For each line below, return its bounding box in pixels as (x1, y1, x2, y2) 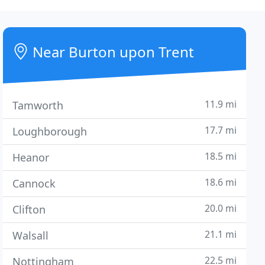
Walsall (12, 228, 49, 243)
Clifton (12, 202, 46, 216)
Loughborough (12, 124, 88, 138)
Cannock (12, 176, 56, 190)
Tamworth (12, 98, 64, 112)
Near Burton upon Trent (29, 42, 195, 62)
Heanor (12, 150, 50, 164)
